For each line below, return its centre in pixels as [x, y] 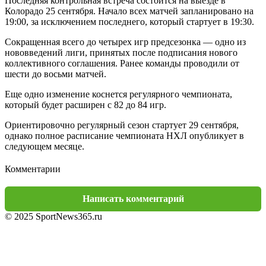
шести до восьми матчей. [56, 74]
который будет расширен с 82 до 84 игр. [85, 104]
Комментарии [33, 169]
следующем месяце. [45, 146]
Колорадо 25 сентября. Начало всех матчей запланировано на [129, 11]
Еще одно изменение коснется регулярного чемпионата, [118, 94]
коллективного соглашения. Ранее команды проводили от [122, 63]
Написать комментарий [133, 198]
